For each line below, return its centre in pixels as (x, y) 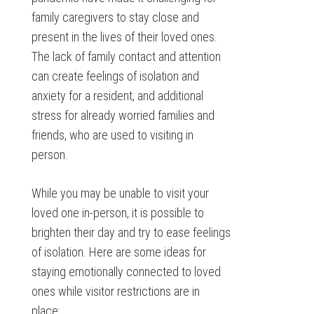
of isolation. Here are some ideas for (118, 252)
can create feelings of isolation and (115, 76)
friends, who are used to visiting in (112, 135)
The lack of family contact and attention (126, 56)
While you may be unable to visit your (120, 193)
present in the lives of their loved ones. (124, 37)
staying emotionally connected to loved (126, 272)
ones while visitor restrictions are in (115, 291)
